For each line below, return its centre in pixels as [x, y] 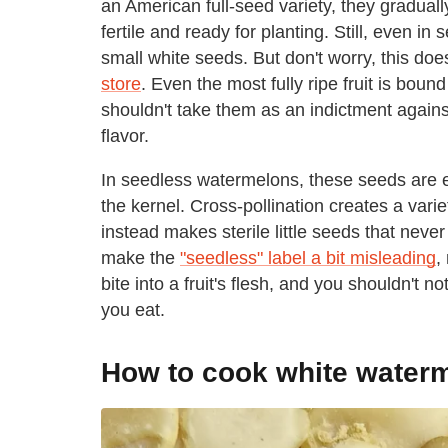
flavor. [125, 135]
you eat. [133, 309]
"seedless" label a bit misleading [308, 257]
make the [140, 257]
